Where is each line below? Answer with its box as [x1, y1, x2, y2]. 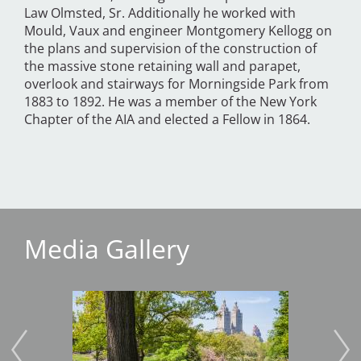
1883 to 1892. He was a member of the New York [24, 93, 317, 111]
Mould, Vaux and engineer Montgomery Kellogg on [24, 22, 332, 40]
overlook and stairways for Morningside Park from [24, 75, 329, 93]
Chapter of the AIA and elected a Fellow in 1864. [24, 110, 310, 129]
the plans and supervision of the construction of [24, 39, 317, 58]
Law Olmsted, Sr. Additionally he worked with [24, 4, 296, 23]
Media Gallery [24, 231, 189, 267]
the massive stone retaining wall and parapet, [24, 57, 301, 76]
